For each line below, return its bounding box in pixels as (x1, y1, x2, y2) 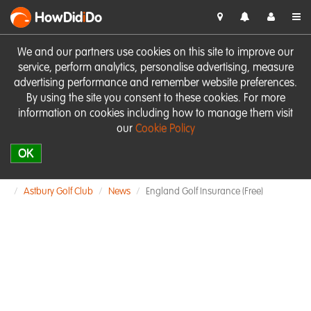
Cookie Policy (135, 124, 195, 135)
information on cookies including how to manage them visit (18, 108, 293, 119)
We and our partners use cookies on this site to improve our (17, 47, 294, 58)
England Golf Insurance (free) (146, 187, 263, 196)
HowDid (35, 12, 83, 26)
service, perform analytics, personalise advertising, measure (17, 62, 294, 74)
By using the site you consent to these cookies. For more (26, 93, 285, 104)
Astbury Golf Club (24, 187, 93, 196)
